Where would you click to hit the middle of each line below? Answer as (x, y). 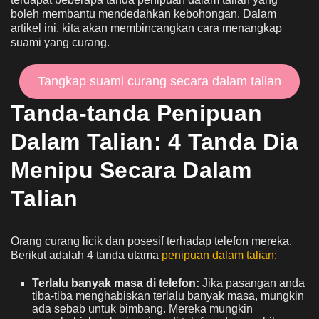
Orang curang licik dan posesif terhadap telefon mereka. (151, 241)
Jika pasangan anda (252, 283)
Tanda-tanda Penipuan (136, 114)
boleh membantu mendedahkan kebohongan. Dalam (143, 14)
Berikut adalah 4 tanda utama (86, 256)
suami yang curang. (60, 43)
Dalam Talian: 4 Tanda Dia (155, 142)
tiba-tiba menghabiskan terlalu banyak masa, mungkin (168, 296)
